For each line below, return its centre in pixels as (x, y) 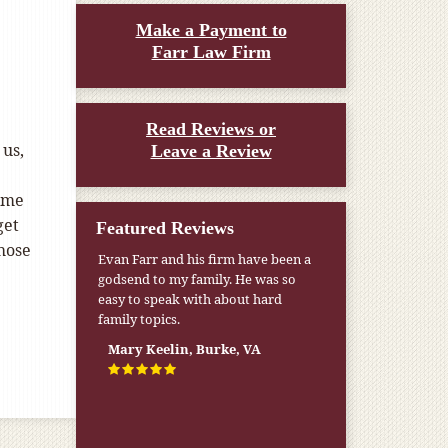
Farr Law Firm (211, 52)
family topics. (139, 319)
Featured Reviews (165, 228)
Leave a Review (211, 151)
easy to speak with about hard (190, 299)
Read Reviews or (211, 129)
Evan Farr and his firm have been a (205, 259)
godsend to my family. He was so (197, 279)
